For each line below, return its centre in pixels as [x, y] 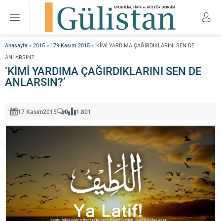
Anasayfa [16, 45]
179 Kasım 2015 [70, 45]
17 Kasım [30, 111]
